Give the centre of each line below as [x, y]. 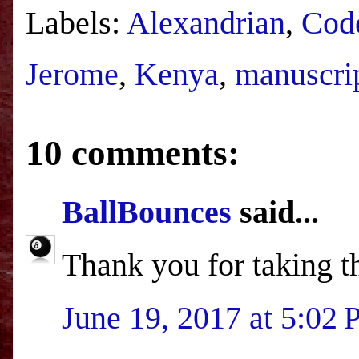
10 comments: [133, 153]
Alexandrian [206, 23]
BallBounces [147, 212]
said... [275, 212]
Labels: [76, 23]
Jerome [72, 74]
